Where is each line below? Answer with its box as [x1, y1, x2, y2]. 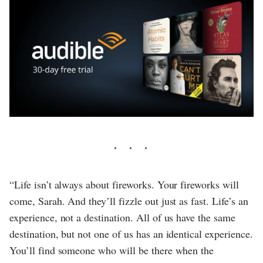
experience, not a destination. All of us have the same [9, 210, 235, 225]
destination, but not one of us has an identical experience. [9, 227, 253, 241]
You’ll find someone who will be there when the [9, 243, 214, 258]
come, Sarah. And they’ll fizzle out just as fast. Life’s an [9, 194, 248, 208]
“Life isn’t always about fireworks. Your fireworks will [9, 177, 239, 192]
